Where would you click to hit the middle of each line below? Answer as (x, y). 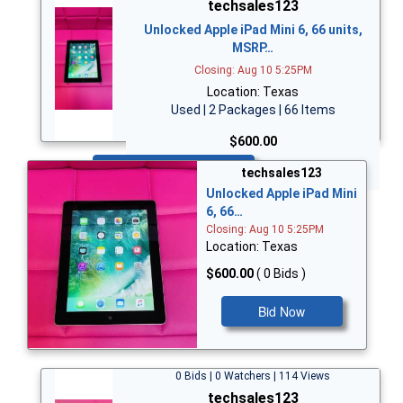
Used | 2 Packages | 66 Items (253, 109)
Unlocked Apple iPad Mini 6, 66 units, (253, 29)
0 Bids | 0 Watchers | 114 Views (253, 376)
